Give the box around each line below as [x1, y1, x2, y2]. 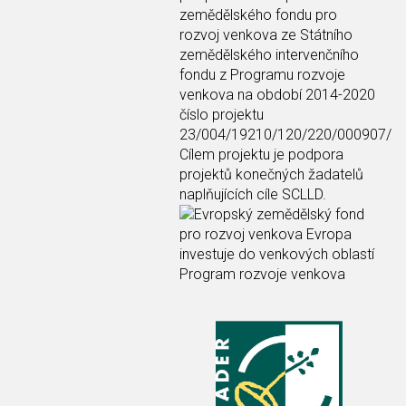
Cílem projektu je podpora [179, 146, 343, 164]
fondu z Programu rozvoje [179, 66, 345, 84]
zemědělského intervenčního [179, 46, 359, 64]
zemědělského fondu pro [179, 6, 337, 24]
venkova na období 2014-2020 [179, 86, 375, 104]
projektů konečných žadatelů [179, 166, 363, 184]
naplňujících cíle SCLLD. [179, 186, 326, 204]
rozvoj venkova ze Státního [179, 26, 353, 44]
